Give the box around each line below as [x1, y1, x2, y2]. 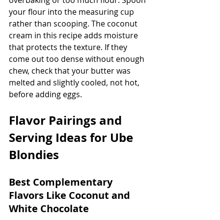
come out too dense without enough [9, 53, 146, 64]
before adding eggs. [9, 88, 82, 100]
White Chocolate [9, 201, 89, 215]
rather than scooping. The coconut [9, 18, 139, 29]
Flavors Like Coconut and [9, 188, 133, 202]
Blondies [9, 146, 59, 163]
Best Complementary [9, 175, 115, 189]
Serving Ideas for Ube [9, 129, 136, 146]
